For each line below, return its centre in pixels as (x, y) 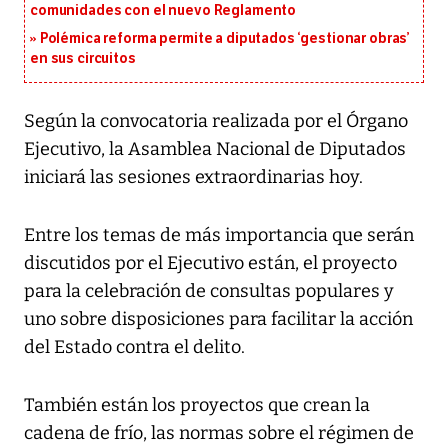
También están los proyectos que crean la (197, 405)
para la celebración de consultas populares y (209, 291)
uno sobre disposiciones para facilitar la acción (218, 319)
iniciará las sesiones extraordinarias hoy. (193, 177)
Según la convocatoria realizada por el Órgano (216, 121)
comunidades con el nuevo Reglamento (163, 11)
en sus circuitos (83, 59)
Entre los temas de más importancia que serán (219, 235)
